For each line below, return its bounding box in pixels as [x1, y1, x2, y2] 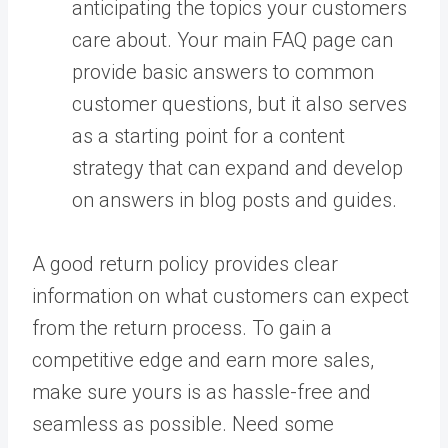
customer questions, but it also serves [72, 91, 407, 116]
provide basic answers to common [72, 59, 374, 84]
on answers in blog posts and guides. [72, 187, 397, 212]
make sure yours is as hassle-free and [32, 379, 371, 404]
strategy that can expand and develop [72, 155, 403, 180]
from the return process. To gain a [32, 315, 332, 340]
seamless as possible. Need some [32, 411, 334, 436]
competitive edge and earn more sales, [32, 347, 374, 372]
